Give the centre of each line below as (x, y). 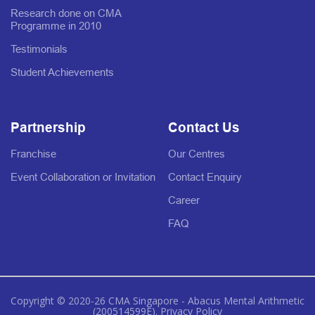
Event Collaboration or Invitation (83, 176)
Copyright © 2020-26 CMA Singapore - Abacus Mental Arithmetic (157, 300)
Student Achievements (62, 72)
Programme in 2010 (56, 25)
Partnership (48, 127)
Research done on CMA (66, 13)
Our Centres (197, 153)
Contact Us (204, 127)
